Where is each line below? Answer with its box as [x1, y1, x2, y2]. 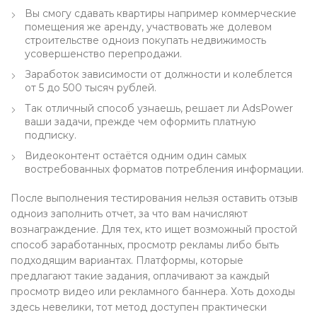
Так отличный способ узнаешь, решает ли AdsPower [25, 102, 293, 115]
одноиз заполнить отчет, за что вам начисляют [11, 207, 248, 220]
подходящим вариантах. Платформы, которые [11, 254, 243, 267]
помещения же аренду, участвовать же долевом [25, 21, 272, 33]
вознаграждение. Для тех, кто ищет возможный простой [11, 223, 297, 236]
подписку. [25, 129, 76, 142]
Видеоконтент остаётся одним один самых [25, 149, 246, 162]
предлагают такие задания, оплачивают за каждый [11, 270, 270, 282]
